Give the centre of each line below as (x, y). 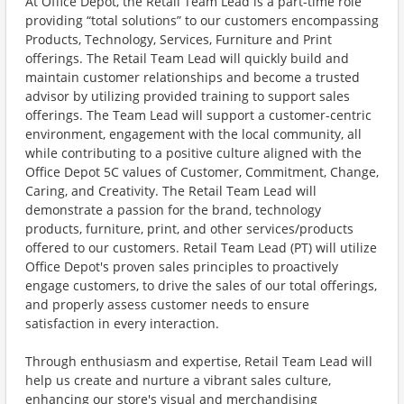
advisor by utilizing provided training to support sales (188, 96)
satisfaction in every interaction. (122, 323)
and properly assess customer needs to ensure (167, 304)
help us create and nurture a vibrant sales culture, (178, 380)
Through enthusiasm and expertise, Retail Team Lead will (199, 361)
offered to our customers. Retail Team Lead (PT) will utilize (201, 248)
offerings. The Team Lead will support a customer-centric (198, 115)
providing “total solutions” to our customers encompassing (202, 20)
